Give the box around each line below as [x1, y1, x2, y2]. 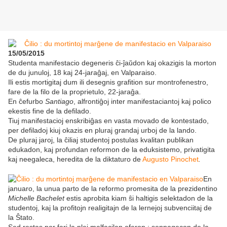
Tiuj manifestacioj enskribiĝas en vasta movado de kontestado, [8, 117, 209, 125]
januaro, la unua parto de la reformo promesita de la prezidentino [8, 184, 217, 193]
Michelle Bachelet [8, 194, 64, 203]
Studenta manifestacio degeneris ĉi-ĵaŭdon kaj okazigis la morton [8, 59, 216, 67]
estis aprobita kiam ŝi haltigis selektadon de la [64, 194, 213, 203]
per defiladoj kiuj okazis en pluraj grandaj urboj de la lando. [8, 126, 197, 135]
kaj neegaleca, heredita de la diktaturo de [8, 155, 142, 164]
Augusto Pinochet [142, 155, 199, 164]
